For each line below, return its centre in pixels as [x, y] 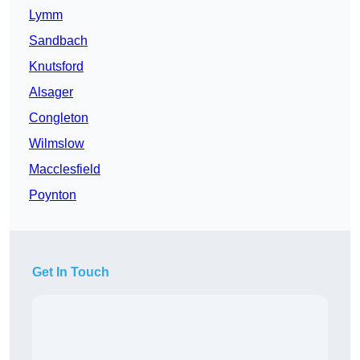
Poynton [53, 195]
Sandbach [58, 41]
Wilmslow [57, 144]
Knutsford [56, 67]
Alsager [51, 92]
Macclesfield [65, 170]
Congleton [59, 118]
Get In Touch [71, 272]
